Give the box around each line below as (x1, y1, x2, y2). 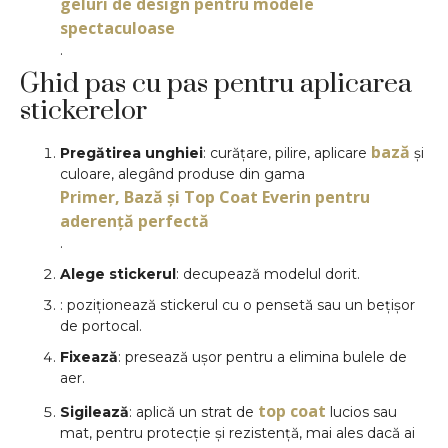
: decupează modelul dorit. (176, 264, 360, 283)
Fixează (60, 347, 118, 366)
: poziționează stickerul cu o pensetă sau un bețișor (60, 295, 415, 314)
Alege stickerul (60, 264, 176, 283)
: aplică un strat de (129, 402, 258, 421)
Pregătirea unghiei (60, 143, 203, 162)
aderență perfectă (60, 209, 209, 232)
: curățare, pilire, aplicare (203, 143, 371, 162)
